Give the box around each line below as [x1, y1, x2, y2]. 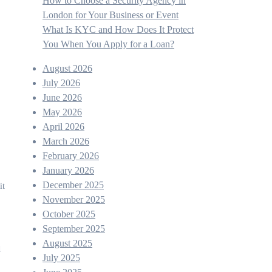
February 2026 [42, 151, 99, 161]
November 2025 [42, 194, 105, 205]
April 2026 [42, 121, 84, 132]
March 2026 [42, 136, 89, 146]
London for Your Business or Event [42, 10, 178, 20]
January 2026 [42, 165, 94, 175]
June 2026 [42, 92, 82, 103]
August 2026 [42, 63, 92, 73]
